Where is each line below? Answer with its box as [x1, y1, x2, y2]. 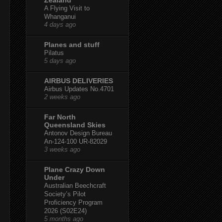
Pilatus [44, 49, 64, 56]
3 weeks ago [44, 146, 80, 153]
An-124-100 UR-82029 [44, 137, 107, 145]
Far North [44, 112, 76, 121]
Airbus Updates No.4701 [44, 85, 114, 93]
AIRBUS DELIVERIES [44, 76, 113, 85]
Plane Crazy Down [44, 165, 105, 173]
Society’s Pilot [44, 190, 86, 198]
